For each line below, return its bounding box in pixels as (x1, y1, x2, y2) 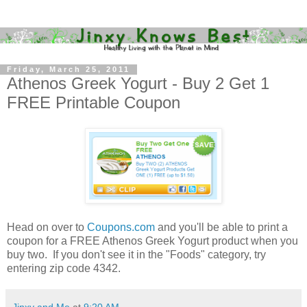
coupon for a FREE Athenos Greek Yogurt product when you (7, 235, 298, 247)
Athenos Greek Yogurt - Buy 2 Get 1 (7, 73, 269, 93)
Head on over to (7, 221, 87, 234)
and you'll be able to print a (155, 221, 288, 234)
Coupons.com (87, 221, 155, 234)
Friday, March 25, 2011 (7, 65, 130, 74)
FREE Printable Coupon (7, 93, 180, 112)
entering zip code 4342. (7, 262, 121, 275)
